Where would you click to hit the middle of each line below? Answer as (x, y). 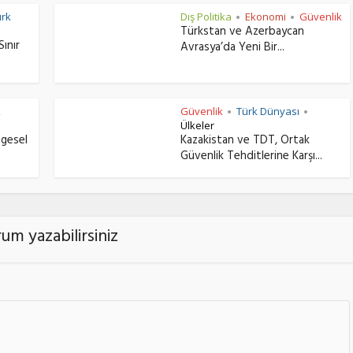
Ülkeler (197, 125)
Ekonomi (266, 17)
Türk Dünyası (268, 111)
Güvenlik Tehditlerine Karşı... (251, 157)
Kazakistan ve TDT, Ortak (245, 141)
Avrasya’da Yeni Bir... (232, 48)
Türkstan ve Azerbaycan (242, 33)
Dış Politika (206, 17)
